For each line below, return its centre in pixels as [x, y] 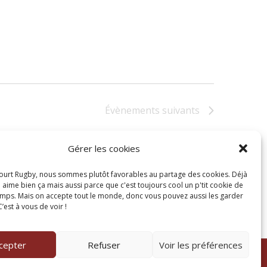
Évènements [132, 110]
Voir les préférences [201, 245]
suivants [180, 110]
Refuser [104, 245]
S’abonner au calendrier [138, 150]
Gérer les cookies [104, 148]
